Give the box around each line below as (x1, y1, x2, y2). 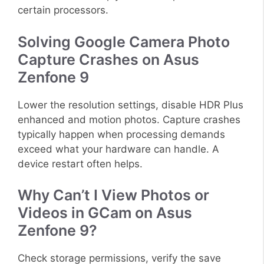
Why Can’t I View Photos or (18, 186, 209, 204)
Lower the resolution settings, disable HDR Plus (18, 98, 243, 111)
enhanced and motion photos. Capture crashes (18, 113, 240, 126)
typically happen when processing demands (18, 128, 225, 140)
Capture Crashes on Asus (18, 50, 199, 68)
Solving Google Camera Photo (18, 32, 230, 51)
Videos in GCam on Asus (18, 204, 192, 222)
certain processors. (18, 4, 108, 16)
